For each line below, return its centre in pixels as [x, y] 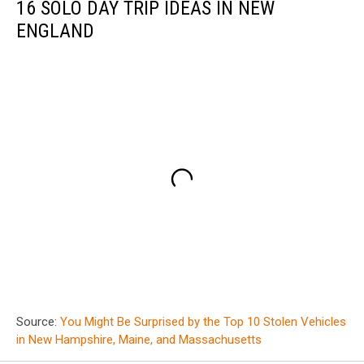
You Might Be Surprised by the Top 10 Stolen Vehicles [203, 322]
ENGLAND [55, 30]
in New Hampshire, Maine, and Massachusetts [139, 340]
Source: [38, 322]
